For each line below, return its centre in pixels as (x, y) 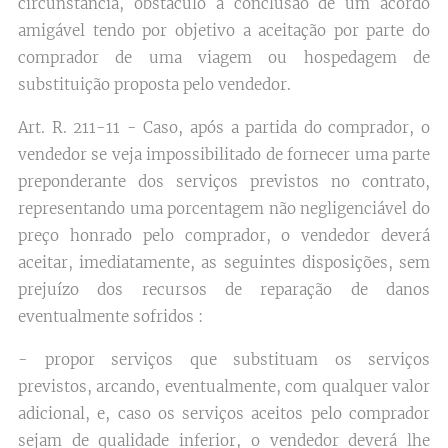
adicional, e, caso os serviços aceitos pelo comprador (224, 413)
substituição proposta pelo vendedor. (154, 84)
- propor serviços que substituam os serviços (224, 359)
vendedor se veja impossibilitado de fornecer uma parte (224, 154)
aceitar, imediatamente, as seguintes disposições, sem (224, 262)
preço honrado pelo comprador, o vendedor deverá (224, 235)
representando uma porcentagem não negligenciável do (224, 208)
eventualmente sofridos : (110, 316)
